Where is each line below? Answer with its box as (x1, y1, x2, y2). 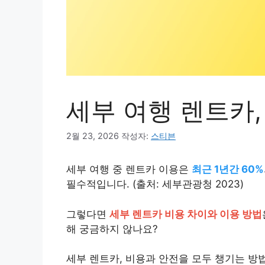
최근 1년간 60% (192, 163, 264, 176)
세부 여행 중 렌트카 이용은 (66, 163, 192, 176)
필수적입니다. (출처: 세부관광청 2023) (66, 178, 244, 190)
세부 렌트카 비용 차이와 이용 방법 (109, 208, 262, 220)
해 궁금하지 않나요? (66, 222, 158, 235)
